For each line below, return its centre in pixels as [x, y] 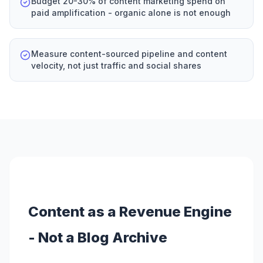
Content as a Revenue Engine [130, 212]
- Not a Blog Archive [98, 238]
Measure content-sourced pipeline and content [129, 54]
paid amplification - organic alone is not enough [131, 13]
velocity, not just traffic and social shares [116, 66]
